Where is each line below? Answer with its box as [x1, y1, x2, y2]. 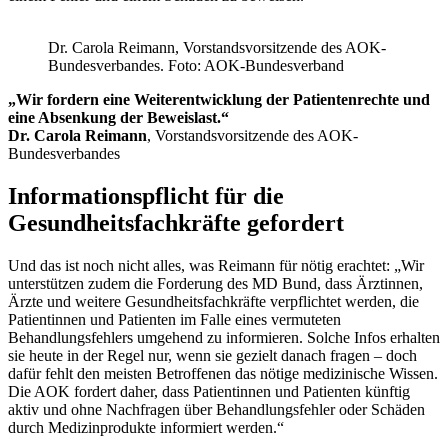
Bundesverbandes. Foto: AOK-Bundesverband [48, 56, 344, 74]
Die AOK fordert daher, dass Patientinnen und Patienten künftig [8, 382, 410, 400]
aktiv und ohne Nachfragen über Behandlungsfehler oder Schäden [8, 400, 425, 418]
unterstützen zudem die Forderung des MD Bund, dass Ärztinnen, [8, 274, 423, 292]
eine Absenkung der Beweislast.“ [8, 108, 229, 126]
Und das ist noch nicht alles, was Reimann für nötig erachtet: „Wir [8, 256, 424, 274]
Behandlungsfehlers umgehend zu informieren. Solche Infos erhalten [8, 328, 440, 346]
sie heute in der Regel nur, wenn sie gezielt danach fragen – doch [8, 346, 417, 364]
